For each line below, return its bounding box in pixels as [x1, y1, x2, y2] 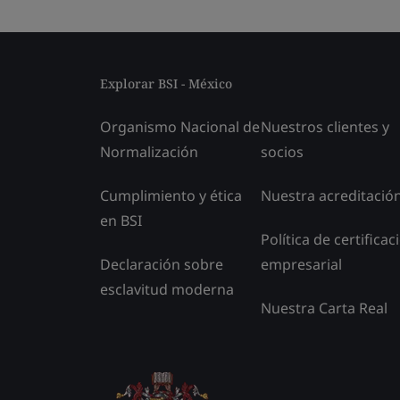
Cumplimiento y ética [100, 185, 242, 205]
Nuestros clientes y [261, 116, 389, 137]
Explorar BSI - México [100, 74, 232, 92]
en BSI [100, 210, 142, 230]
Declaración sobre [100, 254, 223, 274]
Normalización [100, 141, 198, 162]
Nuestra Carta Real [261, 297, 387, 318]
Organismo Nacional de [100, 116, 260, 137]
